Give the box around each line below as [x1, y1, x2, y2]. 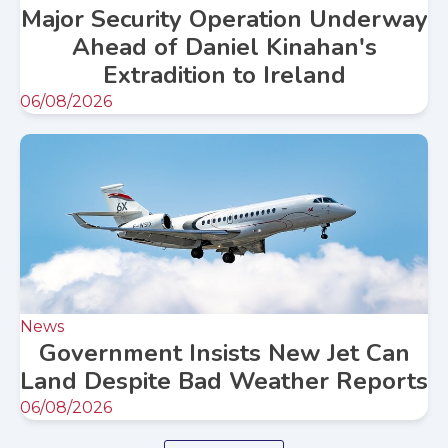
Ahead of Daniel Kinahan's [71, 31, 377, 64]
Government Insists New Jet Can [38, 337, 410, 370]
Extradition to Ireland [102, 59, 346, 92]
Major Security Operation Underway [20, 3, 428, 36]
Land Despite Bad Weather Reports [20, 365, 428, 398]
